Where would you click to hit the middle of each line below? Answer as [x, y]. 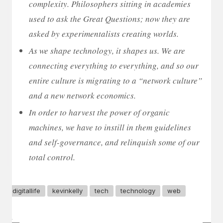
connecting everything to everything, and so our [114, 65]
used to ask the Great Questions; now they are [110, 18]
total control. [52, 157]
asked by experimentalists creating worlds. [104, 33]
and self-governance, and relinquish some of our [114, 142]
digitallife [26, 190]
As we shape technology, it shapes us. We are [107, 50]
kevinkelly [67, 190]
